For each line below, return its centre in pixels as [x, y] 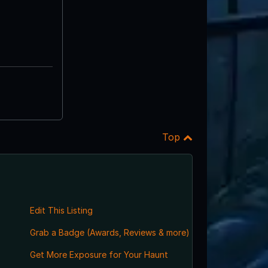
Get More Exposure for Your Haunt [99, 254]
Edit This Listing [61, 210]
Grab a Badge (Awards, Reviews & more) [109, 232]
